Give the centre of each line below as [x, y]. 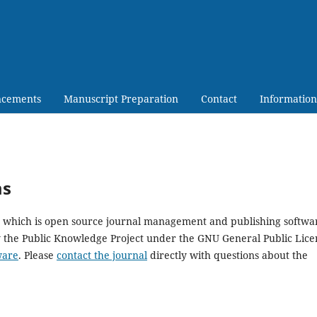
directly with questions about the [227, 255]
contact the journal [102, 255]
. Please [38, 255]
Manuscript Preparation [121, 98]
